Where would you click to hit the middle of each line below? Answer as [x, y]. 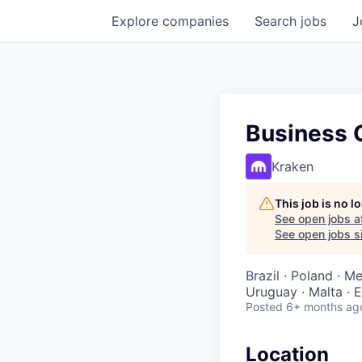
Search [278, 21]
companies [196, 21]
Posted [264, 307]
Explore [137, 21]
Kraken [293, 166]
